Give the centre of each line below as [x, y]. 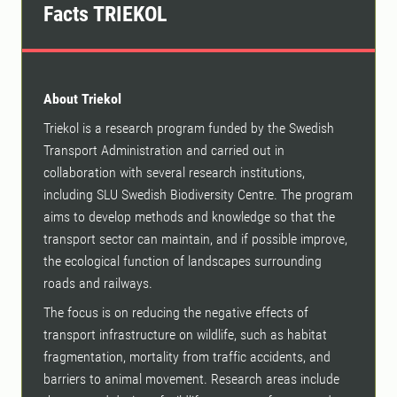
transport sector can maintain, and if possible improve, [195, 239]
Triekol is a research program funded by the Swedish [189, 128]
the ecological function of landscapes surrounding [183, 261]
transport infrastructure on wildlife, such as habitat [185, 335]
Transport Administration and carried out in [164, 151]
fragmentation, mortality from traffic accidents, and [187, 357]
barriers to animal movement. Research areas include [191, 379]
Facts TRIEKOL [105, 15]
